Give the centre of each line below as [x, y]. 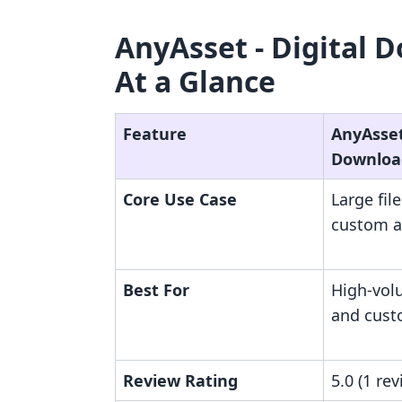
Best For [156, 290]
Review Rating [180, 380]
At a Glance [195, 81]
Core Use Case [180, 199]
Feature [155, 134]
